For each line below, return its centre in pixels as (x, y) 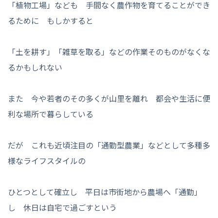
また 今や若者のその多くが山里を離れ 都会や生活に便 (109, 98)
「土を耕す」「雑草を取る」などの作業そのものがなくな (109, 51)
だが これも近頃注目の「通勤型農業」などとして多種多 (109, 145)
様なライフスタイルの (47, 160)
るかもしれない (35, 67)
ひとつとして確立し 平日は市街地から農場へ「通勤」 (105, 191)
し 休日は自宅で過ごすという (62, 207)
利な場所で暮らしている (51, 114)
